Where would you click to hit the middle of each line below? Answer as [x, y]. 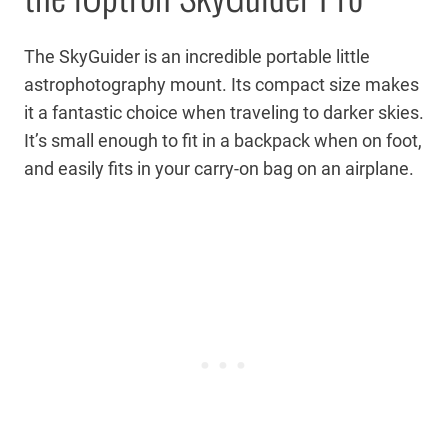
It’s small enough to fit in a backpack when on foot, [223, 140]
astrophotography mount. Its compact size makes [221, 84]
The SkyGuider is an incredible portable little [197, 56]
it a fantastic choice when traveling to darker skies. [224, 112]
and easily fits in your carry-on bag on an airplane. [219, 168]
